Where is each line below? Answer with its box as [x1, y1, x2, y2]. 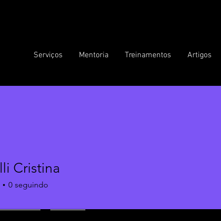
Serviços [34, 50, 63, 60]
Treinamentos [125, 50, 171, 60]
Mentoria [79, 50, 109, 60]
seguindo [15, 180, 48, 189]
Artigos [187, 50, 212, 60]
